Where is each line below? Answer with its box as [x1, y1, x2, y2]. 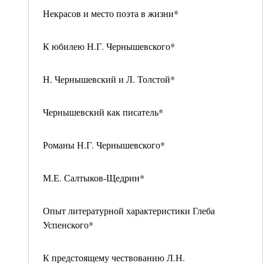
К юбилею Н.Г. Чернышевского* [43, 40, 175, 52]
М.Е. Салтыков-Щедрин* [43, 171, 144, 184]
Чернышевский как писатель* [43, 106, 163, 118]
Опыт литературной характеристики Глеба [43, 204, 215, 217]
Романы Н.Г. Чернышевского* [43, 139, 165, 151]
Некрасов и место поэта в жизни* [43, 7, 178, 19]
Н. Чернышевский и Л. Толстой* [43, 73, 175, 85]
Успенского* [43, 218, 93, 231]
